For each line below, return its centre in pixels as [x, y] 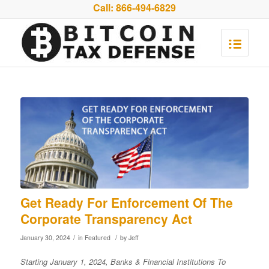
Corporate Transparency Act [106, 219]
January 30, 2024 [45, 238]
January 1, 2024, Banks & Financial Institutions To [136, 262]
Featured [97, 238]
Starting [34, 262]
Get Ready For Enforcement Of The [126, 203]
